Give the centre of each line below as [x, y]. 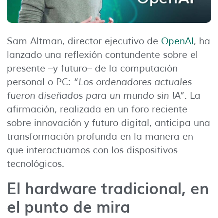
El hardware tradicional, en [108, 187]
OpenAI [177, 42]
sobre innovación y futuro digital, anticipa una [109, 123]
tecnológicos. [36, 164]
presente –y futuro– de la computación [92, 69]
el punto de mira [68, 205]
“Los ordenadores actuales [133, 82]
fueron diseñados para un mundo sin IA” [96, 96]
